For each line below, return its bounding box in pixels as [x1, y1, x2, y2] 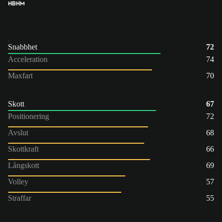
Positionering [8, 111, 49, 120]
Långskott [8, 161, 39, 169]
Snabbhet [8, 42, 37, 51]
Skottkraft [8, 144, 39, 153]
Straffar [8, 193, 31, 202]
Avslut [8, 128, 28, 137]
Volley [8, 177, 28, 186]
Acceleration [8, 55, 48, 63]
